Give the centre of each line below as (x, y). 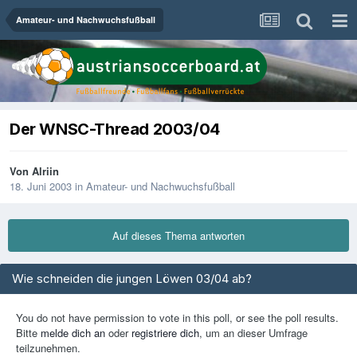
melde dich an (73, 333)
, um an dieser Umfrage (253, 333)
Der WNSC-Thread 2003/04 (115, 129)
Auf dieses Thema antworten (178, 236)
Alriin (45, 171)
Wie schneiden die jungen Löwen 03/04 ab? (135, 279)
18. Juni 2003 (41, 186)
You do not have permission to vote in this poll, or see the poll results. (177, 318)
